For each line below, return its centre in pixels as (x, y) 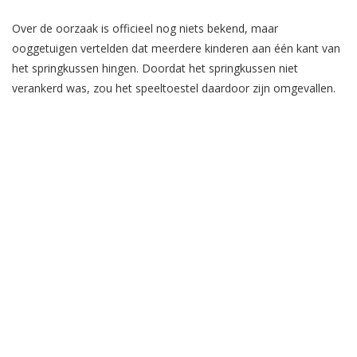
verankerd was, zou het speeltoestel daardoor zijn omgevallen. (174, 88)
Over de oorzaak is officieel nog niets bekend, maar (145, 28)
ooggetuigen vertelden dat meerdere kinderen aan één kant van (176, 48)
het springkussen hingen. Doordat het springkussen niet (155, 68)
